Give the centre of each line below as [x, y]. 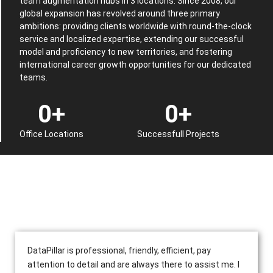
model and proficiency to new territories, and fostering [126, 52]
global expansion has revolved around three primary [120, 14]
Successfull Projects [178, 134]
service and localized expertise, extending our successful [132, 39]
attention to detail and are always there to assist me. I [133, 265]
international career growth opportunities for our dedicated [135, 65]
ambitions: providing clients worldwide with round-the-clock [136, 27]
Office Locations [51, 134]
